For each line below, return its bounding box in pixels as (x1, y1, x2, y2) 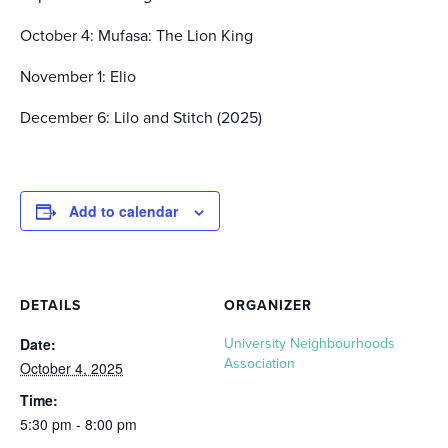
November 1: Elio (20, 67, 136, 87)
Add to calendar (69, 201, 178, 221)
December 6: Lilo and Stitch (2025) (20, 108, 262, 128)
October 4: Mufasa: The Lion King (20, 26, 253, 46)
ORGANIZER (224, 297, 312, 314)
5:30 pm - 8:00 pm (20, 414, 137, 434)
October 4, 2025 (20, 358, 123, 378)
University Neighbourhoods (224, 335, 395, 352)
